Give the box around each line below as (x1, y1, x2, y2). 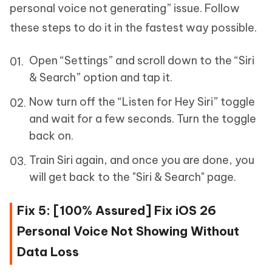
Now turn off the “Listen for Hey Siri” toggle (29, 95, 255, 109)
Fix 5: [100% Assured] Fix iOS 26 (17, 203, 216, 219)
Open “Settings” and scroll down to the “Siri (29, 53, 254, 68)
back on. (29, 129, 73, 143)
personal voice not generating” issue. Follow (10, 1, 240, 16)
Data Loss (17, 244, 79, 260)
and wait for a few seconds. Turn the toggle (29, 112, 256, 126)
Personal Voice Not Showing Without (17, 223, 239, 239)
